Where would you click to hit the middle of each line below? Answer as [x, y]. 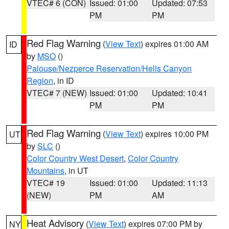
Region [40, 81]
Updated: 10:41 [180, 93]
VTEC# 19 [46, 183]
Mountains [45, 170]
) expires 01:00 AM [175, 44]
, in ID [64, 81]
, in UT [76, 170]
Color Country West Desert [75, 158]
